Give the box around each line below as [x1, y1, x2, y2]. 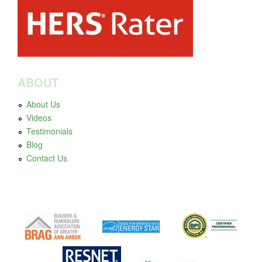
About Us [26, 98, 60, 110]
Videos [26, 112, 51, 123]
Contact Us [26, 152, 67, 164]
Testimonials [26, 125, 73, 137]
